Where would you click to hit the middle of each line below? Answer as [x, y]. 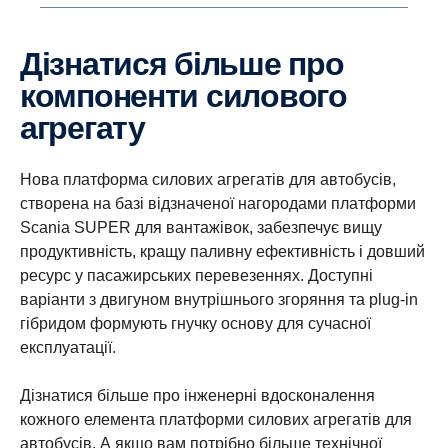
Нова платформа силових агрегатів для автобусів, [208, 179]
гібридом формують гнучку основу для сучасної [195, 323]
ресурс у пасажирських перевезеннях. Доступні [196, 275]
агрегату [82, 128]
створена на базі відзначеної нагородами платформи [218, 203]
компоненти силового [183, 96]
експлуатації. [68, 347]
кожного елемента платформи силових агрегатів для [216, 419]
